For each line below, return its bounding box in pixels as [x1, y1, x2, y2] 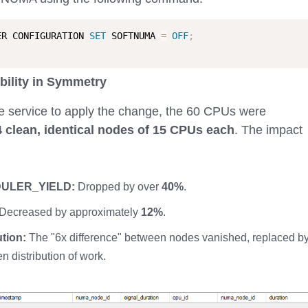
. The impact [234, 122, 302, 137]
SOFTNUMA [105, 30, 161, 42]
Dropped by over [74, 180, 162, 192]
